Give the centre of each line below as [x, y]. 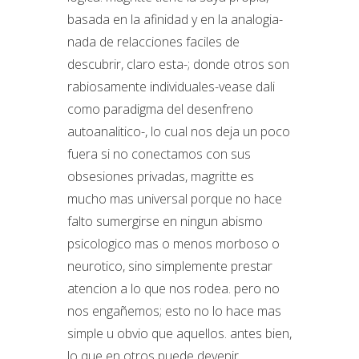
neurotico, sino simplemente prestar [170, 266]
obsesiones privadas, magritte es [161, 176]
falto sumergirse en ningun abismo [165, 221]
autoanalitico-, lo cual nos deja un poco [179, 131]
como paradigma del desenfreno [160, 109]
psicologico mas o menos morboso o [173, 244]
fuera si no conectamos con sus [159, 154]
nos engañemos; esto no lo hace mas [174, 311]
